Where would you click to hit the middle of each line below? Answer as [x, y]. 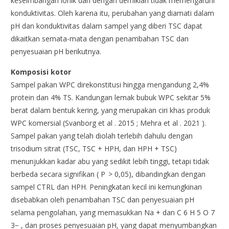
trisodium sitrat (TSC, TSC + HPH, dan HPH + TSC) [94, 148]
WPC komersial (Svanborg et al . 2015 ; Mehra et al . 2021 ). [109, 123]
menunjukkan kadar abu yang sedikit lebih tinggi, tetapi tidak [110, 161]
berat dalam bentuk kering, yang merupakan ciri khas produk [111, 110]
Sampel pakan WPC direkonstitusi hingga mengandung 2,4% [110, 84]
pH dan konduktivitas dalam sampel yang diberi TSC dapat [107, 26]
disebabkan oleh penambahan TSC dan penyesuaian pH [103, 199]
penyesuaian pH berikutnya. [56, 51]
